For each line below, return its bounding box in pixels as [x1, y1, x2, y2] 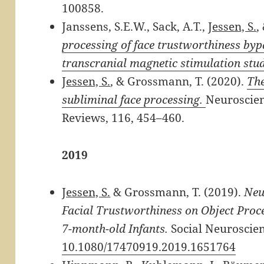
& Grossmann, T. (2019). [110, 184, 245, 200]
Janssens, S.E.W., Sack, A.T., [62, 19, 209, 35]
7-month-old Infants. [62, 221, 169, 236]
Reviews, [62, 110, 112, 126]
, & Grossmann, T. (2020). [110, 74, 247, 90]
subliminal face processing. [62, 92, 206, 108]
